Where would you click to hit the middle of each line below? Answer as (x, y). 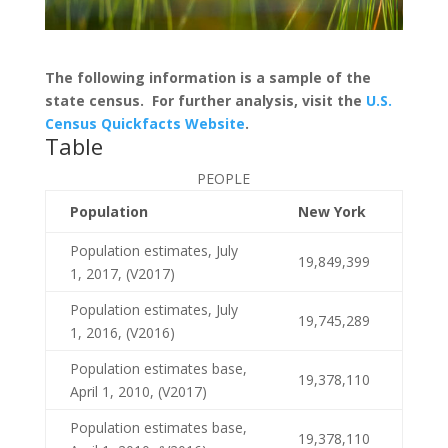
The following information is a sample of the (207, 77)
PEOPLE (224, 178)
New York (331, 211)
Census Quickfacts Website (144, 123)
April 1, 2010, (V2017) (138, 391)
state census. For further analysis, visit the (205, 100)
